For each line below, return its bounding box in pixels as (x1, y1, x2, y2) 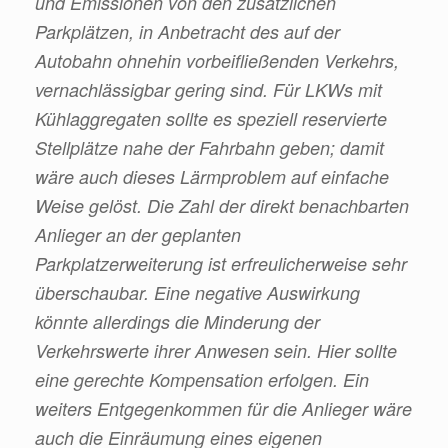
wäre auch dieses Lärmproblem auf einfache (35, 163, 389, 189)
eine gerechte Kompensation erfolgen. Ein (35, 366, 369, 392)
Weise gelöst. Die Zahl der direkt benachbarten (35, 192, 409, 218)
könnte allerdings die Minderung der (35, 308, 320, 334)
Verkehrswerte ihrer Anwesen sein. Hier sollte (35, 337, 397, 363)
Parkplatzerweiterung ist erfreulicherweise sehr (35, 250, 407, 276)
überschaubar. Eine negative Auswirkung (35, 279, 360, 305)
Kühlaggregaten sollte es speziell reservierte (35, 105, 387, 131)
